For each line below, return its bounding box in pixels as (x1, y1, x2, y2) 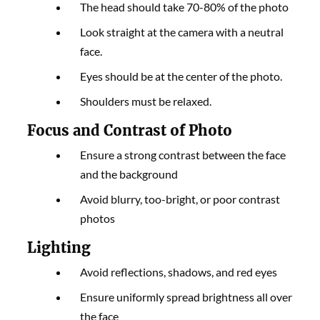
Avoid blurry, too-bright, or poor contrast (80, 191, 281, 206)
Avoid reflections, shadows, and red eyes (80, 264, 278, 279)
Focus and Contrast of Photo (27, 121, 233, 139)
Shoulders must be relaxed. (80, 94, 212, 108)
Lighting (27, 238, 95, 256)
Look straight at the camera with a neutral (80, 24, 284, 39)
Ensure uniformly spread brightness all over (80, 289, 293, 304)
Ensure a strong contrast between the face (80, 147, 286, 161)
